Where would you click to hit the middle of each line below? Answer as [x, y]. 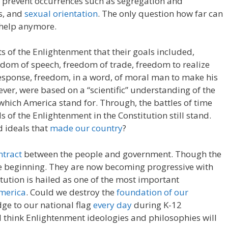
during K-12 [157, 205]
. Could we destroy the [71, 192]
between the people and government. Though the [122, 154]
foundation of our [152, 192]
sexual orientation [61, 13]
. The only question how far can [160, 13]
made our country [86, 128]
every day [112, 205]
